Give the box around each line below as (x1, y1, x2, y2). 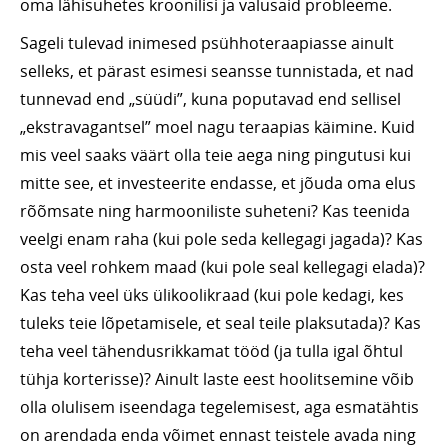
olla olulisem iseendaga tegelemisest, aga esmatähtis (20, 396, 419, 419)
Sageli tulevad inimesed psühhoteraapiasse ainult (20, 32, 394, 55)
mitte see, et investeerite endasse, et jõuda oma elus (20, 172, 416, 195)
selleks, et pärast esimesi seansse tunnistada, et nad (20, 60, 414, 83)
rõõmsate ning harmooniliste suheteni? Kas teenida (20, 200, 410, 223)
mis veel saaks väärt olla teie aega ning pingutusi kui (20, 144, 411, 167)
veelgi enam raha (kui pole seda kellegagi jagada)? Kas (20, 228, 423, 251)
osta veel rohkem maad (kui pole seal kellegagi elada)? (20, 256, 425, 279)
